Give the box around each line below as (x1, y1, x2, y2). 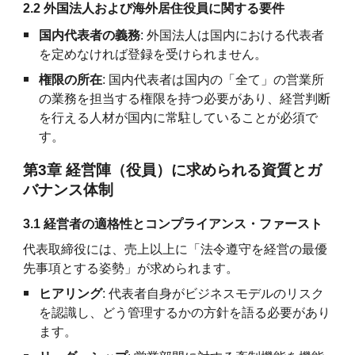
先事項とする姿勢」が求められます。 (23, 261, 239, 275)
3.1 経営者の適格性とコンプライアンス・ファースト (23, 216, 323, 231)
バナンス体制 (23, 181, 114, 198)
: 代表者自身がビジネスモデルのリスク (102, 286, 325, 300)
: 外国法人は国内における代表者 (140, 28, 325, 42)
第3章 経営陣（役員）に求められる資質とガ (23, 161, 323, 178)
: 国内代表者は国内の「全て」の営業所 (102, 72, 325, 86)
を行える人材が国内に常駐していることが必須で (39, 110, 319, 124)
